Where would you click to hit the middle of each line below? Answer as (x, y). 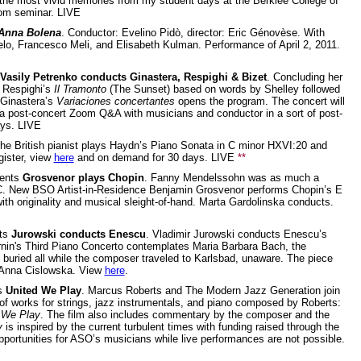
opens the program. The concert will (259, 101)
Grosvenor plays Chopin (83, 177)
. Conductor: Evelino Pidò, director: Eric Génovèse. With (193, 32)
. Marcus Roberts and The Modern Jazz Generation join (210, 290)
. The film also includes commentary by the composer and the (185, 314)
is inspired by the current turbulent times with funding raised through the (170, 326)
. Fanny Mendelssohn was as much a (231, 177)
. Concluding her (304, 77)
